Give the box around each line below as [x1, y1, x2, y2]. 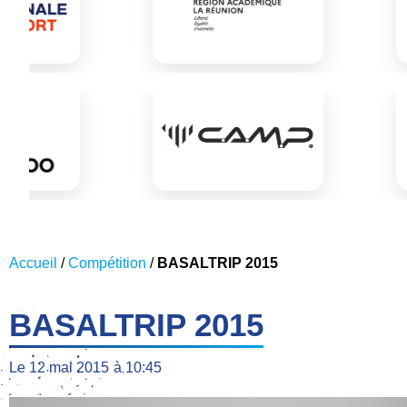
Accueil [9, 255, 57, 271]
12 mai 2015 [29, 360, 109, 375]
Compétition [68, 255, 146, 271]
